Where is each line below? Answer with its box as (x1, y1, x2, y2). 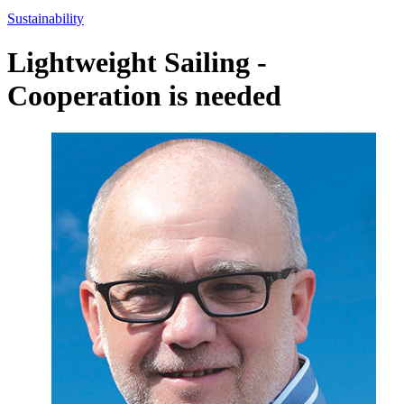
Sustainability (7, 10, 84, 26)
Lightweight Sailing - (7, 46, 267, 79)
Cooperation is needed (7, 79, 281, 113)
